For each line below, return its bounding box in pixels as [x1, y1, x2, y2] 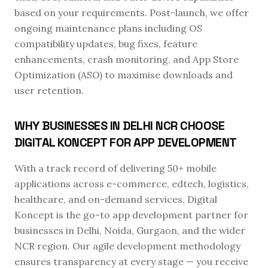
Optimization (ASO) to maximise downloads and [14, 69, 233, 81]
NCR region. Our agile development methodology [14, 240, 240, 252]
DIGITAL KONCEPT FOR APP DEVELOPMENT [14, 135, 237, 150]
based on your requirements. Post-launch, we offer [14, 7, 249, 19]
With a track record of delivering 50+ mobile [14, 162, 217, 174]
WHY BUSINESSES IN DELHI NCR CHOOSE [14, 118, 224, 133]
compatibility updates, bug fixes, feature [14, 38, 197, 50]
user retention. [14, 84, 84, 96]
